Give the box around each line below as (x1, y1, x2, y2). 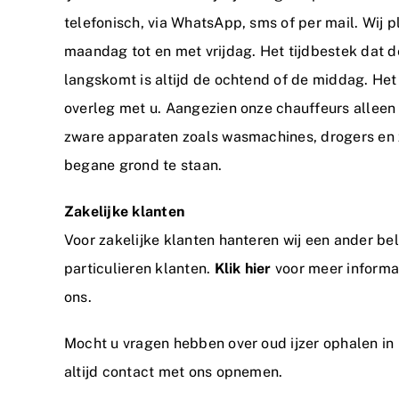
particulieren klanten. (64, 260, 211, 277)
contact (102, 363, 155, 380)
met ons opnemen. (154, 363, 283, 380)
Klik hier (214, 260, 272, 277)
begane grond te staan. (64, 157, 223, 174)
